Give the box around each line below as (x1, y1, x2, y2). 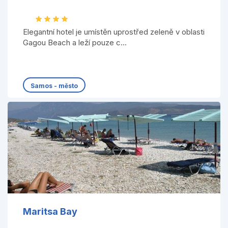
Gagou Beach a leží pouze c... (22, 38, 127, 48)
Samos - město (30, 82, 78, 90)
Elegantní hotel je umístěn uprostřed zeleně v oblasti (22, 27, 205, 37)
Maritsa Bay (22, 206, 77, 217)
